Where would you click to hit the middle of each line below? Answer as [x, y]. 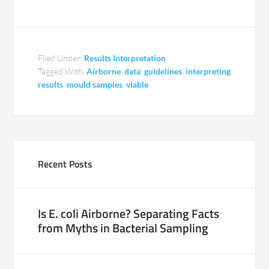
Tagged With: [62, 71]
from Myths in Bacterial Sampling [123, 228]
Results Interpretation [125, 58]
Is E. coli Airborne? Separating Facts [129, 214]
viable [138, 85]
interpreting [208, 71]
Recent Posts [65, 164]
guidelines [163, 71]
